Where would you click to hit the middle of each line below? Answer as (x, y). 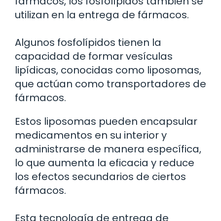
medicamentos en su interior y (91, 135)
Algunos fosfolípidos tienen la (88, 42)
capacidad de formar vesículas (94, 56)
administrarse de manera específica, (108, 149)
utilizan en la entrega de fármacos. (102, 15)
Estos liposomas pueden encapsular (106, 121)
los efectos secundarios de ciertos (100, 176)
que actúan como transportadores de (110, 84)
